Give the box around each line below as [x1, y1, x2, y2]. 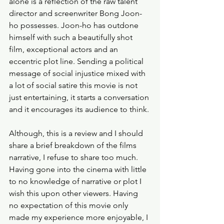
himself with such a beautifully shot [9, 32, 134, 42]
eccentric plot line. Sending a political [9, 56, 145, 66]
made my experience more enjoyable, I [9, 212, 150, 222]
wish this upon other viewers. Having [9, 188, 140, 198]
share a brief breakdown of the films [9, 140, 138, 150]
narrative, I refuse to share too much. [9, 152, 140, 162]
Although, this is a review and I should [9, 128, 145, 138]
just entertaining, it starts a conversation [9, 92, 151, 102]
